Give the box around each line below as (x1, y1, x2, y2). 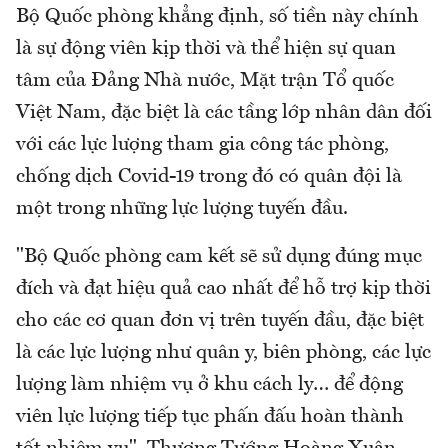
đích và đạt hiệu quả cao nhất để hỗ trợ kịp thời (16, 278, 431, 299)
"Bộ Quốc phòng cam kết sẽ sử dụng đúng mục (16, 246, 422, 267)
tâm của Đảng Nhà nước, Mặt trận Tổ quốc (16, 70, 394, 91)
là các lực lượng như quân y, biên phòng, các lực (16, 342, 431, 363)
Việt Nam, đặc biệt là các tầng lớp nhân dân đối (16, 102, 432, 123)
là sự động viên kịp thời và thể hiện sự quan (16, 38, 396, 59)
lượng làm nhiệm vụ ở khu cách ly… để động (16, 374, 403, 395)
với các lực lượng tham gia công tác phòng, (16, 134, 389, 155)
